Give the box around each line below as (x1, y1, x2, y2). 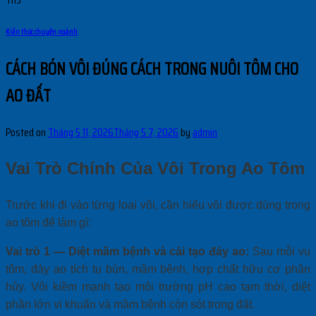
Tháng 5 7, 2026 (114, 123, 178, 141)
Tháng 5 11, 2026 (48, 123, 114, 141)
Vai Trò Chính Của (6, 158, 157, 178)
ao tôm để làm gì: (6, 216, 91, 229)
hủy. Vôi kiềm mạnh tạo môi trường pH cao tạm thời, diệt (6, 280, 310, 293)
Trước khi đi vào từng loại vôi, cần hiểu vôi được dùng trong (6, 198, 310, 211)
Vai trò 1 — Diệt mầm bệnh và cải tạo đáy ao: (6, 245, 250, 257)
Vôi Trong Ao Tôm (157, 158, 305, 178)
